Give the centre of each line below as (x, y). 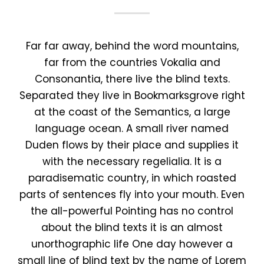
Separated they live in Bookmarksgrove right (132, 96)
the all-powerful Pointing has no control (132, 211)
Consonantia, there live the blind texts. (132, 79)
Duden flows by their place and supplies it (132, 145)
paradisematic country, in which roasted (132, 178)
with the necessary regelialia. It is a (132, 162)
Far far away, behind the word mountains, (132, 46)
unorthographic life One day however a (132, 244)
